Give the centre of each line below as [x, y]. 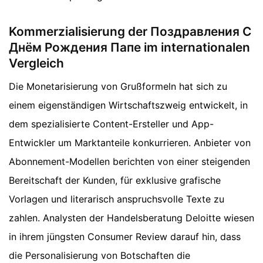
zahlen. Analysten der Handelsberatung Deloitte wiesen [131, 218]
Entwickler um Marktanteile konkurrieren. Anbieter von [130, 143]
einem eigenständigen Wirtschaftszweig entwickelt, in [128, 105]
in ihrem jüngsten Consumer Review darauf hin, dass [125, 237]
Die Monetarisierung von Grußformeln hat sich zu [118, 87]
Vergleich [36, 63]
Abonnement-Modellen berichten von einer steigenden [129, 162]
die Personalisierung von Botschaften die [100, 256]
